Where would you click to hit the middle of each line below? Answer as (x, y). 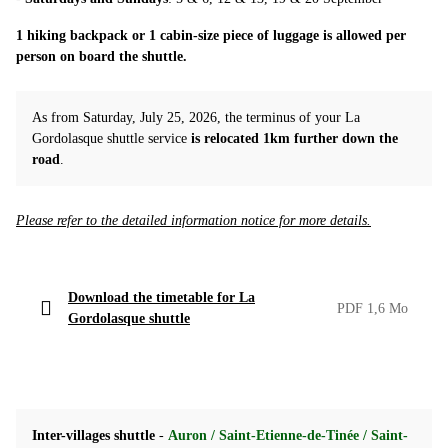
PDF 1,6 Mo (372, 308)
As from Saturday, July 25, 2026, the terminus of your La (196, 118)
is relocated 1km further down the (294, 139)
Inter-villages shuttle (95, 436)
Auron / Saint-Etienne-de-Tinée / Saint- (288, 436)
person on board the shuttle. (101, 57)
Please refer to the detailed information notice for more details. (193, 221)
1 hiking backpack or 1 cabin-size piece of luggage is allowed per (211, 36)
